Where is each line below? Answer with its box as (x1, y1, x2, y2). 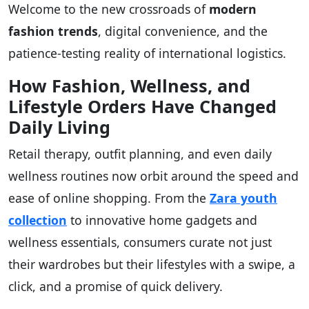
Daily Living (8, 114, 110, 139)
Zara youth (210, 189, 277, 206)
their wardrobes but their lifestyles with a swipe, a (8, 255, 295, 272)
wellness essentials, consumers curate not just (8, 233, 272, 250)
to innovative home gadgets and (67, 211, 257, 228)
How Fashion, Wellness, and (8, 73, 250, 97)
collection (8, 211, 67, 228)
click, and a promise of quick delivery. (8, 277, 223, 295)
